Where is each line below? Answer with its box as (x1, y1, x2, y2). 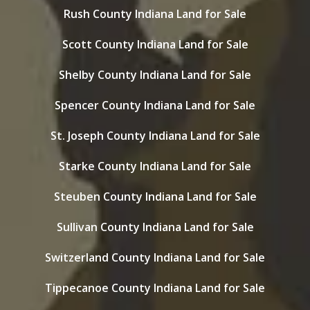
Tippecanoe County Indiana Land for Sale (45, 280, 265, 295)
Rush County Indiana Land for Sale (64, 6, 246, 21)
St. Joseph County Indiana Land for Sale (50, 128, 260, 143)
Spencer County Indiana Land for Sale (55, 98, 255, 113)
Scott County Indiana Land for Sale (62, 37, 248, 52)
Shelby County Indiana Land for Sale (59, 67, 251, 82)
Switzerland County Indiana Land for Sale (45, 250, 265, 265)
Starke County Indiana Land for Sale (59, 158, 251, 174)
